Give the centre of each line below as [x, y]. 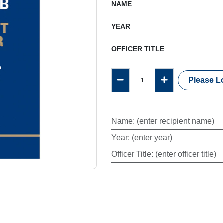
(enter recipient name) [175, 121]
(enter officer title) [186, 154]
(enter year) [152, 138]
